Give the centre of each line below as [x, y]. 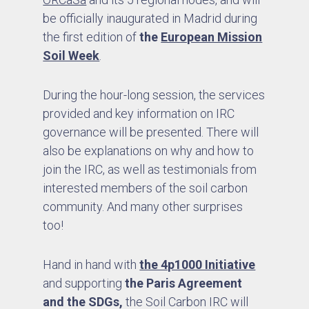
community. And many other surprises [143, 207]
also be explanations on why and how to [149, 151]
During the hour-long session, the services [154, 95]
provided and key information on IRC [139, 113]
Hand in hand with [91, 265]
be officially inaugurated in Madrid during [150, 18]
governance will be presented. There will [151, 132]
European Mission [212, 37]
